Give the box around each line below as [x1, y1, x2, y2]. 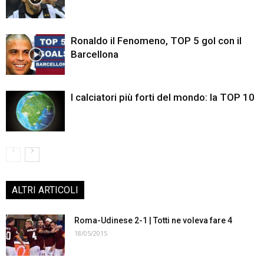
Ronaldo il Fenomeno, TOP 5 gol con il [71, 35, 242, 47]
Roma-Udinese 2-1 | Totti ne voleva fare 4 [74, 216, 232, 225]
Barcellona [71, 48, 118, 60]
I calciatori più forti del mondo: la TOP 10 [71, 91, 255, 103]
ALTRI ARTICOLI [12, 184, 78, 196]
